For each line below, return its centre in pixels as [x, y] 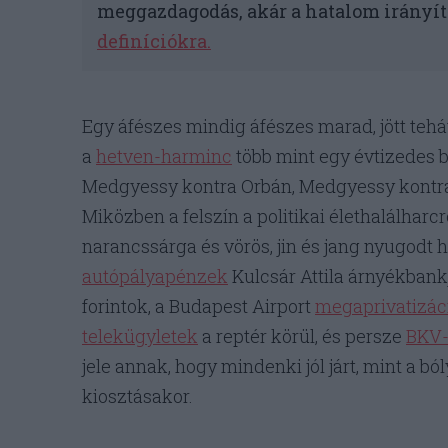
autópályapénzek [155, 276]
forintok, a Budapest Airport [198, 306]
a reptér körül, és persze [302, 336]
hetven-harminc [164, 156]
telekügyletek [140, 336]
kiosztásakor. [137, 396]
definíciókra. [154, 41]
